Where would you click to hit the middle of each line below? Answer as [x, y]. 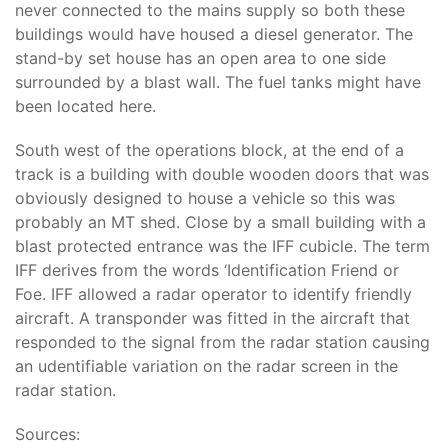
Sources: [47, 434]
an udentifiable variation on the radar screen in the [206, 366]
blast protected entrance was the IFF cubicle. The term [222, 246]
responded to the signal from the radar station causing [222, 342]
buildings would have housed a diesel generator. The [214, 34]
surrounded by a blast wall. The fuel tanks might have [218, 82]
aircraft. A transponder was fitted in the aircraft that [212, 318]
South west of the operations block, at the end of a [209, 150]
